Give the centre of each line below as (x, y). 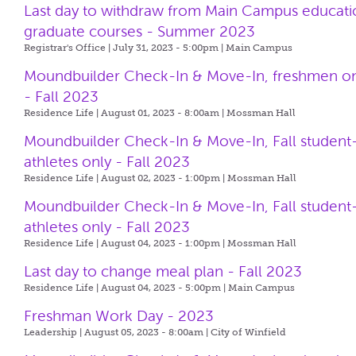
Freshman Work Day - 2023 (119, 316)
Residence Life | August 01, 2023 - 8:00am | (126, 113)
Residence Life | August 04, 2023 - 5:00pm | (126, 288)
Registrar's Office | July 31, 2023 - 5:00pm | (125, 48)
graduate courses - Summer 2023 (140, 31)
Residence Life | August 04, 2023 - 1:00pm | (126, 243)
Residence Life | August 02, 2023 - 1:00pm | (126, 178)
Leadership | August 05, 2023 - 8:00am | (118, 332)
